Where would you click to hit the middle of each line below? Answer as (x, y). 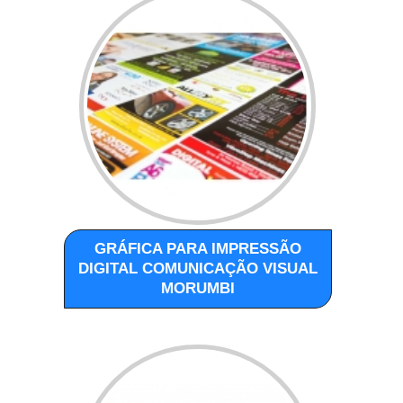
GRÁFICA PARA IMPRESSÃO (198, 248)
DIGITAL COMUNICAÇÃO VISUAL (198, 268)
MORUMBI (198, 288)
